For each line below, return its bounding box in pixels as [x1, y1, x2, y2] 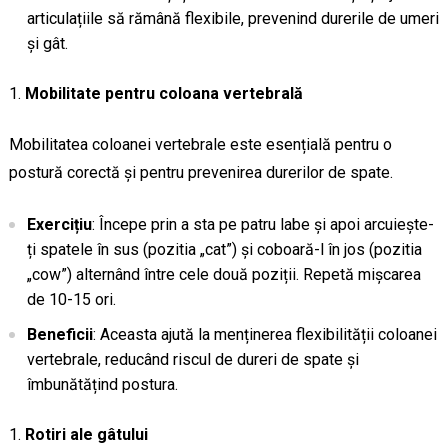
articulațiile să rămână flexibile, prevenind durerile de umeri [26, 8, 439, 28]
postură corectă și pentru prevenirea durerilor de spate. [8, 162, 393, 182]
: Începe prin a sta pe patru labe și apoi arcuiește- [91, 214, 434, 234]
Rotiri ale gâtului [24, 424, 148, 444]
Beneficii [26, 324, 93, 344]
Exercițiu [26, 214, 92, 234]
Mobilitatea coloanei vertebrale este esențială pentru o [8, 134, 392, 154]
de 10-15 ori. [26, 289, 116, 309]
